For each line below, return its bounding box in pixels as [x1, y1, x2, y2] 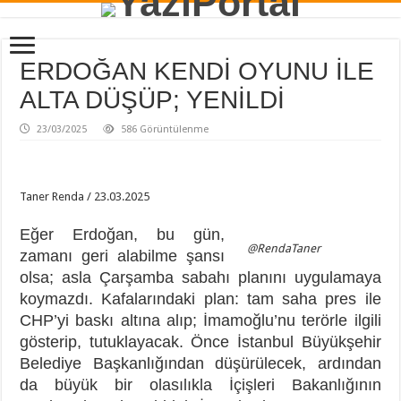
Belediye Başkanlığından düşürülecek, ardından [20, 354, 381, 372]
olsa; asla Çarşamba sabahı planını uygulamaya [20, 269, 381, 286]
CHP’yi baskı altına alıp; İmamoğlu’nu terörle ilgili [20, 311, 381, 329]
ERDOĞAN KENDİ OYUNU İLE [20, 57, 375, 85]
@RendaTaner [246, 242, 320, 255]
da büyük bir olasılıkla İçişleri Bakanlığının [20, 376, 381, 394]
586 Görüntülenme [121, 124, 209, 135]
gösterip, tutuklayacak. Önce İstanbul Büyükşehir [20, 333, 381, 351]
